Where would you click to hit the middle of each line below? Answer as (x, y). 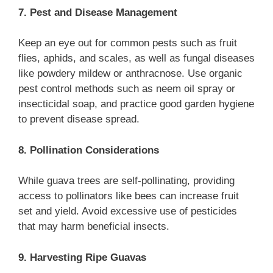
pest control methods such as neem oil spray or (127, 89)
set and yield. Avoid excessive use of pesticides (128, 211)
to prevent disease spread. (79, 119)
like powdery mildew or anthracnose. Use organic (130, 74)
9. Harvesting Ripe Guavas (82, 257)
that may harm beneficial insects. (94, 227)
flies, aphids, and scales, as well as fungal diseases (136, 58)
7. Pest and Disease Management (98, 12)
